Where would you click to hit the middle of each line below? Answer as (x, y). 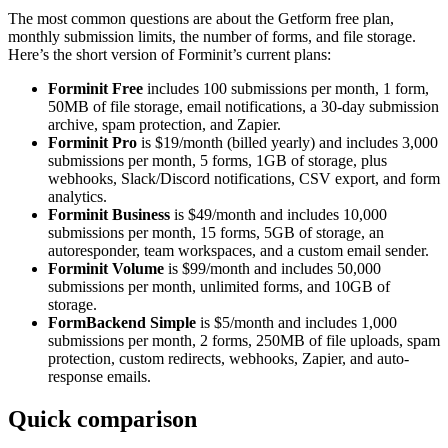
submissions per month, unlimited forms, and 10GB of (219, 286)
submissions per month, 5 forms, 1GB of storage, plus (217, 160)
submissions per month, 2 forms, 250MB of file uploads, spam (244, 340)
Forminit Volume (106, 268)
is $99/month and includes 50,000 (272, 268)
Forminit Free (95, 88)
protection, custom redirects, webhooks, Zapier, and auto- (228, 358)
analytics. (77, 196)
